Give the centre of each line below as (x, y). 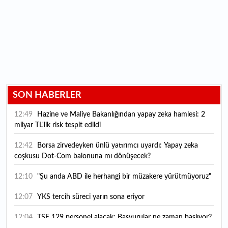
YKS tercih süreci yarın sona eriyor (91, 197)
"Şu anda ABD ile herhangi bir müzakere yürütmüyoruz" (124, 176)
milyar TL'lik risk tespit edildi (58, 125)
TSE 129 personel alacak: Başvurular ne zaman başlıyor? (124, 217)
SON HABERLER (47, 95)
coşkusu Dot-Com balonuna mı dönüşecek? (82, 156)
